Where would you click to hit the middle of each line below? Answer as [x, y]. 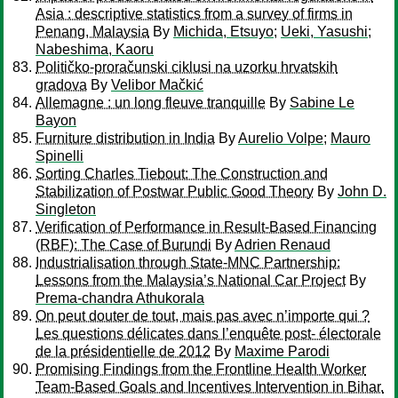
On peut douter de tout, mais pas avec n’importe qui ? [203, 316]
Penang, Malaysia [92, 32]
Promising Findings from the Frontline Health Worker [201, 369]
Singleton [66, 209]
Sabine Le [322, 103]
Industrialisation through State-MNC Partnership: [188, 263]
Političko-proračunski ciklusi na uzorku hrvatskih [187, 67]
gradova [61, 85]
